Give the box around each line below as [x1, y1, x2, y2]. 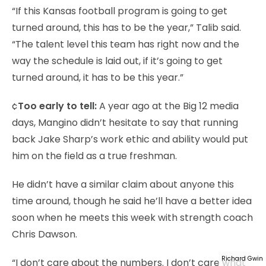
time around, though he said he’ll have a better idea [12, 194, 252, 208]
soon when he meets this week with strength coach [12, 210, 253, 224]
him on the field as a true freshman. [12, 148, 177, 163]
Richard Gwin [221, 254, 263, 263]
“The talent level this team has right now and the [12, 37, 239, 51]
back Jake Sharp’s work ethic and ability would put [12, 132, 248, 146]
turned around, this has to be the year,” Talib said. [12, 20, 241, 34]
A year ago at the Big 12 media [97, 99, 239, 113]
